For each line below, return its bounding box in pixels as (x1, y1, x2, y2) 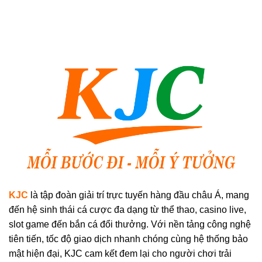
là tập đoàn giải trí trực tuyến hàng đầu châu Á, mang (28, 189, 249, 200)
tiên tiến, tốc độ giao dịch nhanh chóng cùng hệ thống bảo (9, 233, 248, 244)
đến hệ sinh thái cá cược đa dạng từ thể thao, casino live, (9, 204, 246, 215)
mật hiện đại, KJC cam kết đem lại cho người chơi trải (9, 248, 232, 258)
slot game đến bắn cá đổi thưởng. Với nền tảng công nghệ (9, 219, 251, 229)
